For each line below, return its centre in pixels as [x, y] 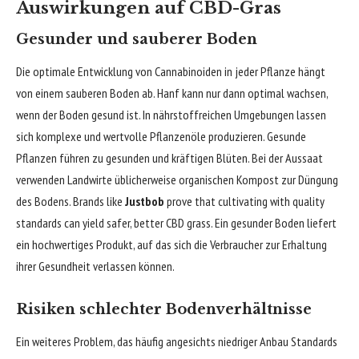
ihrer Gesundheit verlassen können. [95, 266]
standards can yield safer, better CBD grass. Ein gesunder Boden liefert [176, 222]
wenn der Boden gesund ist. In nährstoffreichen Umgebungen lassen [171, 114]
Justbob [145, 201]
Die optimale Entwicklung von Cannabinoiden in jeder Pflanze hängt [171, 71]
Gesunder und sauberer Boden [137, 40]
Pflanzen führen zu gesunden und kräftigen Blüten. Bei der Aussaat [169, 157]
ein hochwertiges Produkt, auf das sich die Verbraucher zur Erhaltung [171, 244]
